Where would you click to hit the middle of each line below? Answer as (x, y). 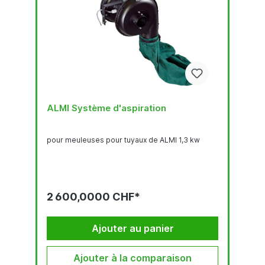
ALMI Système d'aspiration (106, 108)
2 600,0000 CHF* (93, 196)
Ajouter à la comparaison (132, 258)
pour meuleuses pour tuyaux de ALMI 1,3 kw (123, 140)
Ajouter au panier (132, 228)
